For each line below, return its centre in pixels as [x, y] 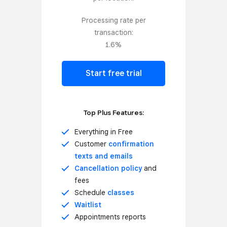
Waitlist [88, 205]
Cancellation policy [109, 168]
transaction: [113, 32]
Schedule [91, 193]
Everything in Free [103, 132]
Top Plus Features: [113, 112]
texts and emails [103, 156]
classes [121, 193]
